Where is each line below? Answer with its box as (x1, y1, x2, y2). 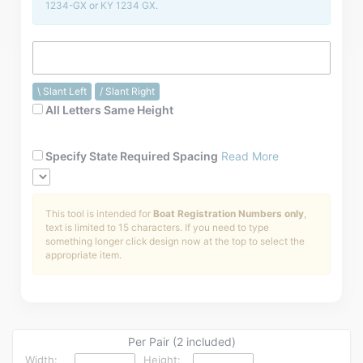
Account (23, 64, 62, 76)
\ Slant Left (37, 85, 87, 98)
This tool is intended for (45, 207, 153, 220)
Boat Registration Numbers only (153, 207, 304, 220)
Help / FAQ (15, 38, 62, 50)
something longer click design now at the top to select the (45, 235, 305, 248)
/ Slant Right (100, 85, 155, 98)
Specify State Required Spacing (43, 149, 218, 164)
